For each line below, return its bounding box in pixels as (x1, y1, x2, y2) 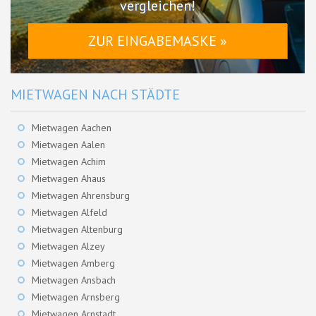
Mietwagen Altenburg (32, 223, 123, 236)
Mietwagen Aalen (32, 138, 105, 152)
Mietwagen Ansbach (32, 274, 116, 287)
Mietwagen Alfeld (32, 206, 107, 219)
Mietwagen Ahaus (32, 172, 106, 186)
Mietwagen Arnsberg (32, 291, 120, 304)
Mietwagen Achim (32, 155, 106, 169)
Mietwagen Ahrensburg (32, 189, 130, 202)
